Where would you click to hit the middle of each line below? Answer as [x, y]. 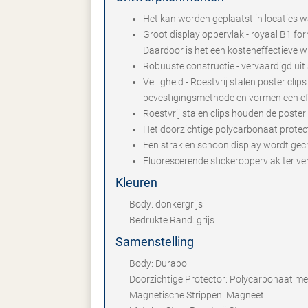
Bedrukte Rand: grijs [172, 220]
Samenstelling [155, 242]
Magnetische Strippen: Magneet [197, 295]
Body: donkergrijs [166, 204]
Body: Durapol [159, 263]
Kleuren [136, 183]
